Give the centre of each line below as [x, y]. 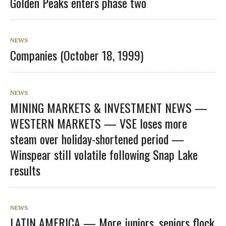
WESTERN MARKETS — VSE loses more [99, 123]
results [25, 170]
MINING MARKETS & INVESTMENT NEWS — [109, 107]
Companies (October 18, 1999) [77, 55]
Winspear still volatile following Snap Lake [104, 154]
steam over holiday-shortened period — [97, 138]
